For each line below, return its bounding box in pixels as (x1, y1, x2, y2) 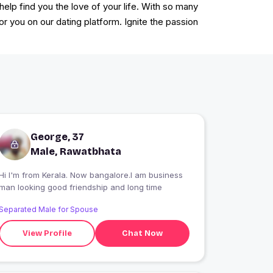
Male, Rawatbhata (30, 146, 122, 158)
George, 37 (30, 131, 85, 143)
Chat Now (122, 228, 163, 238)
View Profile (22, 228, 72, 238)
